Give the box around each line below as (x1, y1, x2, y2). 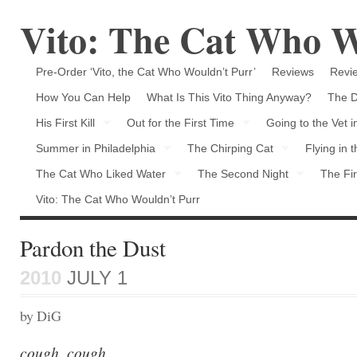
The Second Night (198, 167, 288, 180)
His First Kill (36, 116, 95, 129)
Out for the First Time (127, 116, 234, 129)
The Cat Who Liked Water (36, 167, 166, 180)
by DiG (20, 306, 61, 325)
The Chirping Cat (187, 142, 273, 155)
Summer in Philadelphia (36, 142, 155, 155)
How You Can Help (36, 91, 131, 104)
